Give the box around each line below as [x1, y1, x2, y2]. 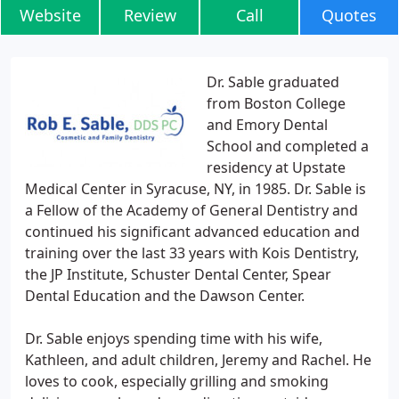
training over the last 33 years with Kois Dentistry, [25, 243, 359, 263]
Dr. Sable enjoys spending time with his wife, [25, 329, 322, 348]
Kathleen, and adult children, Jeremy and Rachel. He [25, 350, 371, 370]
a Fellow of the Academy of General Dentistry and [25, 200, 358, 220]
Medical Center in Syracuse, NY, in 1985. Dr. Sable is [25, 179, 366, 199]
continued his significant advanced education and [25, 222, 360, 241]
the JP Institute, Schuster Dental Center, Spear [25, 265, 331, 284]
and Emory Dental [207, 115, 328, 134]
